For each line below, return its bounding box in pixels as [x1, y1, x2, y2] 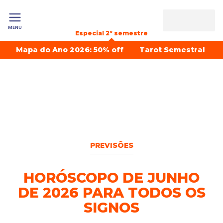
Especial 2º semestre [75, 29, 148, 37]
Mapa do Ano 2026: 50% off [16, 45, 123, 54]
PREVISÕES [90, 141, 133, 150]
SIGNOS [84, 199, 139, 216]
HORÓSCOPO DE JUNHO [23, 169, 200, 186]
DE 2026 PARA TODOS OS [17, 184, 206, 201]
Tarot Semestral [139, 45, 205, 54]
